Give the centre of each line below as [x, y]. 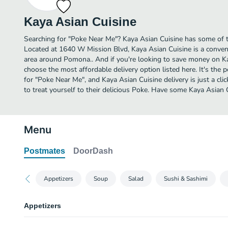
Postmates [45, 151]
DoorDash [93, 151]
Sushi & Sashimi [186, 179]
